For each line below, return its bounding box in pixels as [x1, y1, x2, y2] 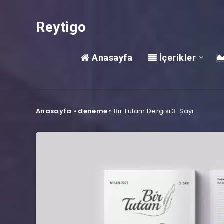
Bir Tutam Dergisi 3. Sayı [114, 106, 194, 116]
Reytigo [36, 19, 86, 35]
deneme [78, 106, 108, 116]
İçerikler [157, 52, 196, 63]
